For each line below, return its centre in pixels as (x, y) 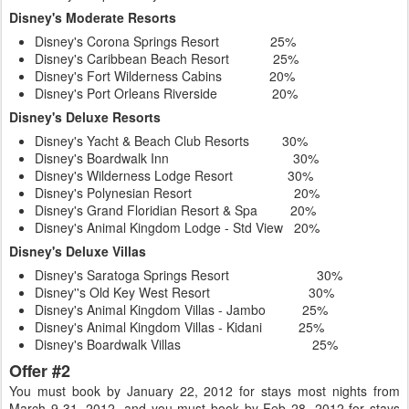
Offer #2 (40, 371)
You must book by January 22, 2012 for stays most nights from (204, 391)
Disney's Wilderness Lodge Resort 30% (174, 175)
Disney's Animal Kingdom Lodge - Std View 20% (177, 227)
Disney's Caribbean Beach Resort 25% (167, 58)
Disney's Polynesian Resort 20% (177, 193)
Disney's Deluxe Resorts (85, 117)
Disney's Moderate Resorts (93, 17)
